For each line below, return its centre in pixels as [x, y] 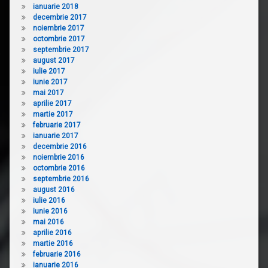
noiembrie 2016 [58, 157]
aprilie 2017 [52, 103]
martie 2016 [53, 243]
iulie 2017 [49, 71]
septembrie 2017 [61, 49]
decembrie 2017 [60, 17]
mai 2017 [48, 92]
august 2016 [54, 189]
